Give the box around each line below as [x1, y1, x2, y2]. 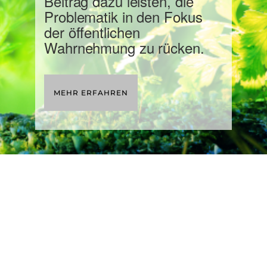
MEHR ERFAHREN [54, 88, 128, 98]
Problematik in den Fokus [44, 6, 203, 27]
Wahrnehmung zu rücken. [44, 37, 204, 58]
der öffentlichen [44, 21, 140, 43]
